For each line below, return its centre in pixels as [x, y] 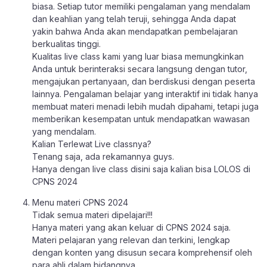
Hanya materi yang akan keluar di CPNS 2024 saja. [131, 228]
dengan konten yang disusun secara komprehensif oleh [142, 253]
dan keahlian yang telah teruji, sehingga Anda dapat [134, 18]
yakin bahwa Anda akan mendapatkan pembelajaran [135, 31]
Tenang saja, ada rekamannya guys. [103, 156]
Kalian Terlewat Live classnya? [92, 144]
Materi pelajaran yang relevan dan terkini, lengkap [131, 240]
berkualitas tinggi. [66, 44]
